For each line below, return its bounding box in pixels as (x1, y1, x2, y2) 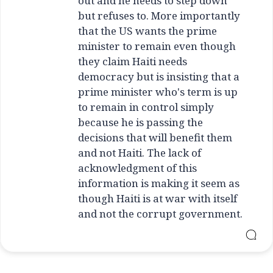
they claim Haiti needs (78, 54, 187, 68)
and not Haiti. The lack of (78, 145, 201, 160)
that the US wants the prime (78, 23, 217, 38)
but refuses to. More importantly (78, 8, 240, 23)
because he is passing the (78, 115, 203, 129)
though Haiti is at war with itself (78, 191, 237, 205)
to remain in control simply (78, 99, 214, 114)
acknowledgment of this (78, 160, 197, 175)
